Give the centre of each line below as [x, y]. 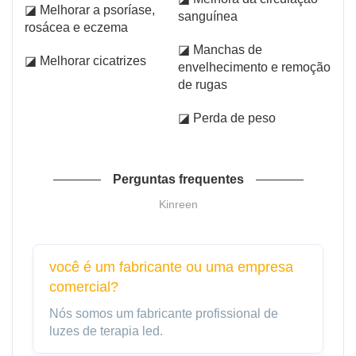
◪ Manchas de [220, 49]
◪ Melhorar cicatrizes [85, 60]
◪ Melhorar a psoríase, [90, 10]
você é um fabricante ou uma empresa [171, 267]
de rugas [203, 84]
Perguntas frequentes [178, 179]
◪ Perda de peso [227, 118]
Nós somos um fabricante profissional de [164, 313]
